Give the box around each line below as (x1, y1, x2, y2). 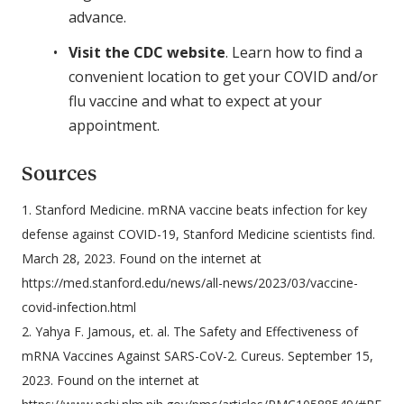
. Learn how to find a (225, 41, 363, 62)
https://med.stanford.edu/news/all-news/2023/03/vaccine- (22, 273, 358, 291)
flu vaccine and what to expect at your (69, 90, 322, 111)
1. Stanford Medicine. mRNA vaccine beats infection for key (22, 200, 367, 218)
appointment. (69, 115, 160, 135)
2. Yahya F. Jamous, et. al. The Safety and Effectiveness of (22, 322, 358, 340)
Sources (22, 159, 96, 186)
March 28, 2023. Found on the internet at (22, 249, 262, 267)
